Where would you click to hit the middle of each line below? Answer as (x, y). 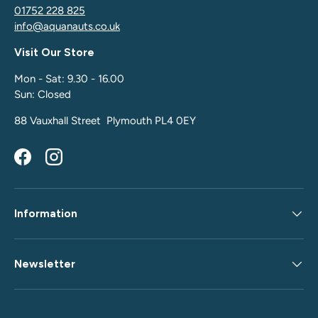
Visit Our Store (54, 52)
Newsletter (45, 264)
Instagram (77, 164)
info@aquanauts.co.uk (67, 26)
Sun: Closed (43, 94)
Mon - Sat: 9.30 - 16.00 (69, 78)
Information (46, 214)
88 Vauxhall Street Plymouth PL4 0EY (105, 120)
